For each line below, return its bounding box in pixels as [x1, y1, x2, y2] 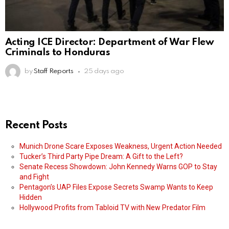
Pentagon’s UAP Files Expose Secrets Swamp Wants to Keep [19, 183, 213, 192]
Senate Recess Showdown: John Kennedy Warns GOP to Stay [19, 163, 217, 171]
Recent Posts [5, 120, 67, 131]
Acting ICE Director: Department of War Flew [5, 37, 214, 48]
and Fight [19, 173, 49, 181]
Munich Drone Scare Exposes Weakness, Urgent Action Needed [19, 142, 222, 151]
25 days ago [84, 68, 124, 75]
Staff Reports [33, 68, 74, 75]
